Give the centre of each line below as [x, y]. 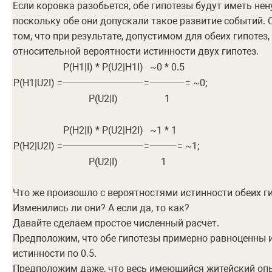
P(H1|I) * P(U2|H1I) [103, 67]
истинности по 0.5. [55, 254]
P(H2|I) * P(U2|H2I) [103, 131]
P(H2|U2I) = [38, 146]
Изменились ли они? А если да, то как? [101, 208]
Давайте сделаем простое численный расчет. [116, 223]
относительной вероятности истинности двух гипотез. [136, 52]
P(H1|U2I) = [38, 83]
